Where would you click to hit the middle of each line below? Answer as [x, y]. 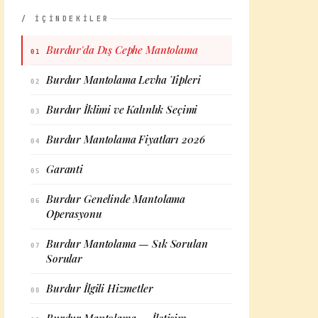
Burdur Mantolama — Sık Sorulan [127, 243]
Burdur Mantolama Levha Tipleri [124, 79]
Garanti [65, 169]
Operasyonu [74, 214]
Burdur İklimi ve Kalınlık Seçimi [122, 109]
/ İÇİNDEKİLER [66, 19]
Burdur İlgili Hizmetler [100, 288]
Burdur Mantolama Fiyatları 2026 [126, 139]
